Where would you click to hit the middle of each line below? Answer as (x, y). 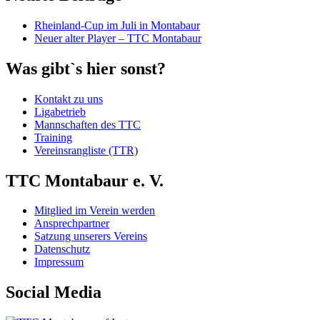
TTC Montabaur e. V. (85, 180)
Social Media (54, 292)
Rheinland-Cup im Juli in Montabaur (117, 25)
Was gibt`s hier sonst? (86, 68)
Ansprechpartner (72, 224)
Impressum (59, 262)
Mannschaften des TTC (87, 124)
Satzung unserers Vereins (91, 236)
